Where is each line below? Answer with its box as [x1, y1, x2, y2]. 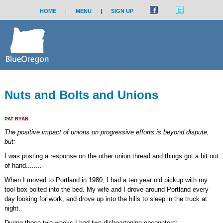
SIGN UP [111, 8, 133, 14]
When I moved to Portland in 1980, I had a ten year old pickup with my [4, 176, 208, 184]
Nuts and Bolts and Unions [4, 88, 158, 102]
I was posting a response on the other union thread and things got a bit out [4, 152, 219, 160]
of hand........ [4, 162, 42, 169]
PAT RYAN [4, 116, 28, 121]
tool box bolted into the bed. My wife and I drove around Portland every [4, 186, 209, 193]
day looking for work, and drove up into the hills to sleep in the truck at [4, 195, 207, 203]
